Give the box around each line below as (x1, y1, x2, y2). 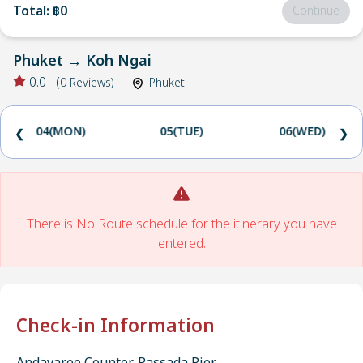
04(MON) (36, 123, 86, 140)
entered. (157, 234, 206, 254)
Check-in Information (16, 313, 215, 340)
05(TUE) (160, 123, 203, 140)
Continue (293, 2, 340, 19)
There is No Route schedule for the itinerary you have (26, 215, 337, 234)
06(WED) (279, 123, 326, 140)
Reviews (70, 75, 111, 92)
